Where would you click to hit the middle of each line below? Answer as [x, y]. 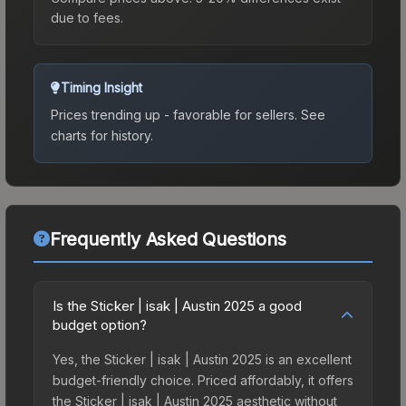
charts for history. [102, 135]
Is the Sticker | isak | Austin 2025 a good [177, 305]
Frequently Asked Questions [168, 239]
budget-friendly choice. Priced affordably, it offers [203, 380]
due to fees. [87, 17]
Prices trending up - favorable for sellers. [174, 114]
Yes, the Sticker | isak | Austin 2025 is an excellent [202, 359]
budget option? [100, 324]
